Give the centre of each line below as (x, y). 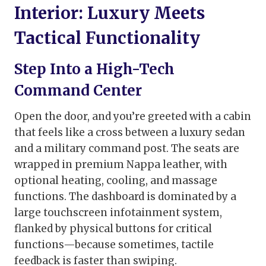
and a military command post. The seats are (127, 149)
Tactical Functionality (107, 38)
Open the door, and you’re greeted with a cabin (133, 117)
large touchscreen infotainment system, (118, 213)
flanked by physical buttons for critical (113, 229)
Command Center (78, 91)
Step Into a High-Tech (94, 69)
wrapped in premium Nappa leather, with (121, 165)
